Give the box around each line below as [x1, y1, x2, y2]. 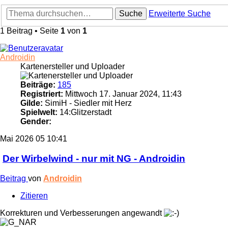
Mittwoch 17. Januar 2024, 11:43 [63, 90, 182, 99]
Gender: [20, 117, 51, 126]
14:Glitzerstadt [58, 108, 111, 117]
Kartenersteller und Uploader [20, 62, 125, 71]
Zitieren [20, 191, 48, 200]
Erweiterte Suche [149, 9, 211, 18]
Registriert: [20, 90, 63, 99]
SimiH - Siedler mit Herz [43, 99, 132, 108]
